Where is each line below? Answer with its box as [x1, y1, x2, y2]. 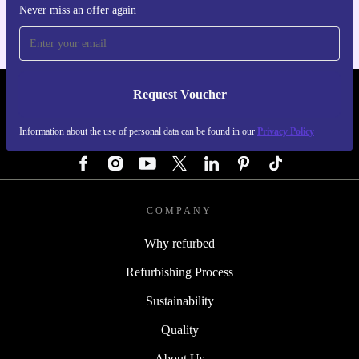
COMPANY [147, 205, 212, 217]
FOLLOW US [141, 133, 218, 145]
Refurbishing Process [126, 265, 233, 280]
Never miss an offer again [19, 4, 136, 17]
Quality [160, 323, 199, 337]
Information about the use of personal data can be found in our [19, 126, 257, 138]
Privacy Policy [257, 126, 314, 138]
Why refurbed [144, 236, 215, 251]
